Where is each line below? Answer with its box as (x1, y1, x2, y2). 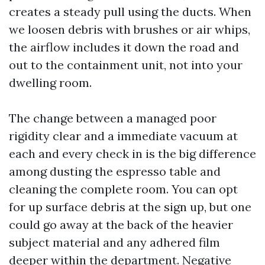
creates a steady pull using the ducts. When (9, 4, 251, 19)
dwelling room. (9, 75, 92, 90)
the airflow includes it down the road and (9, 40, 239, 54)
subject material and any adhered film (9, 235, 220, 250)
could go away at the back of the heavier (9, 217, 233, 232)
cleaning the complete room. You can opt (9, 182, 238, 196)
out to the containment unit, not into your (9, 57, 243, 72)
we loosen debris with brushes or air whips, (9, 22, 250, 37)
